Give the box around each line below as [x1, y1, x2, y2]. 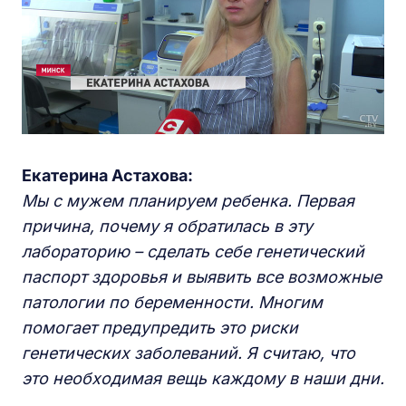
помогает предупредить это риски [22, 318, 298, 337]
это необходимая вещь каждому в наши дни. [22, 369, 384, 388]
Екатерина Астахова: [22, 166, 193, 185]
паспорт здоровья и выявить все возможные [22, 267, 382, 286]
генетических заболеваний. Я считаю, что [22, 343, 355, 362]
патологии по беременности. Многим [22, 293, 323, 312]
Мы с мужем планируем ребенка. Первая [22, 191, 354, 210]
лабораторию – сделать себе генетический [22, 242, 364, 261]
